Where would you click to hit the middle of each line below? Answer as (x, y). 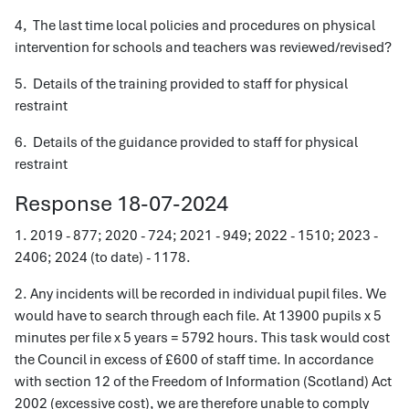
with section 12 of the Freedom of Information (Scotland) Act (203, 382)
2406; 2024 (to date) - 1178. (103, 257)
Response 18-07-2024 (121, 203)
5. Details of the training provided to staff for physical (181, 84)
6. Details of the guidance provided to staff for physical (186, 142)
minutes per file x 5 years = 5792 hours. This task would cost (202, 338)
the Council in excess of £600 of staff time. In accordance (194, 360)
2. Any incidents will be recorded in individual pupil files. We (200, 294)
